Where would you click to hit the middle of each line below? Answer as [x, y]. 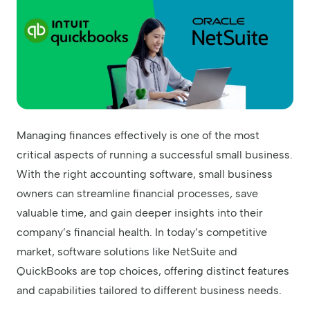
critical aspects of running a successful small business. [155, 155]
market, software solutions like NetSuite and [127, 252]
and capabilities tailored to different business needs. [149, 290]
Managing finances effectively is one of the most [138, 135]
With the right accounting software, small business [145, 174]
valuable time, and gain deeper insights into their [140, 213]
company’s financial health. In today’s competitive [142, 232]
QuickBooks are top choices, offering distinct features [153, 271]
